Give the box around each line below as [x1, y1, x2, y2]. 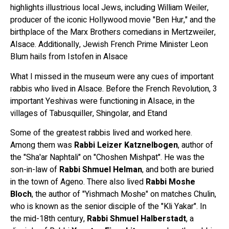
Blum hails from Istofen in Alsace [10, 51, 128, 63]
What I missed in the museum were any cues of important [10, 70, 214, 83]
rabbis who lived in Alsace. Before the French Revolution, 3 [10, 82, 217, 95]
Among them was [10, 139, 74, 152]
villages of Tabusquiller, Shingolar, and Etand [10, 107, 167, 120]
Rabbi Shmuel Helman [59, 164, 142, 176]
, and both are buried [142, 164, 214, 176]
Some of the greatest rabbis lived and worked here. [10, 127, 192, 140]
